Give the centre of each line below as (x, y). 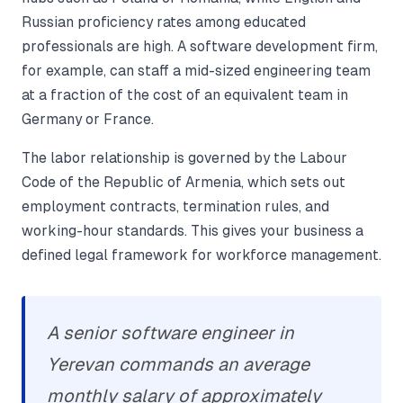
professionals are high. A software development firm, (200, 47)
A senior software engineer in (170, 333)
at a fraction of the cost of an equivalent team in (185, 95)
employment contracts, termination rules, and (175, 207)
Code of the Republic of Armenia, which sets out (184, 183)
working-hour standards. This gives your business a (193, 231)
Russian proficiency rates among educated (164, 22)
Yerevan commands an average (178, 365)
